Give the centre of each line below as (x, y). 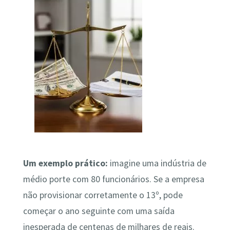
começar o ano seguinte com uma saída (99, 211)
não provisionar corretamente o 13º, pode (103, 195)
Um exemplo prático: (65, 163)
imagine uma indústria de (157, 163)
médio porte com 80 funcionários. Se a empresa (113, 179)
